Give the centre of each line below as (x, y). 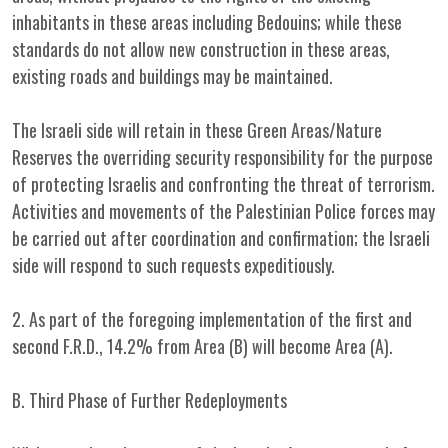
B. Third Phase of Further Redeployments (149, 400)
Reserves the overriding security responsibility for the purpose (222, 157)
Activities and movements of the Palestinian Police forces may (223, 211)
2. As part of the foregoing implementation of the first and (212, 319)
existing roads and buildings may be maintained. (172, 76)
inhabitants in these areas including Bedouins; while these (207, 22)
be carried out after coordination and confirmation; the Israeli (221, 238)
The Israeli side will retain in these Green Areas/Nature (197, 130)
